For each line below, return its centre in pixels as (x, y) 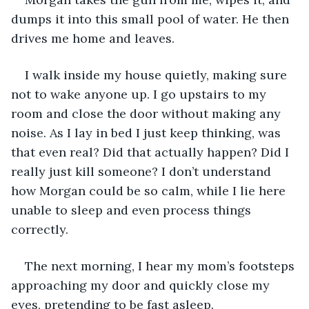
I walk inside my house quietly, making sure (158, 74)
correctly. (41, 229)
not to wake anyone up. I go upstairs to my (140, 94)
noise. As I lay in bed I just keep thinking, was (148, 132)
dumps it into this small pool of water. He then (152, 19)
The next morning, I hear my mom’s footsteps (161, 266)
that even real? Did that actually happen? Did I (152, 152)
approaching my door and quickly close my (142, 285)
